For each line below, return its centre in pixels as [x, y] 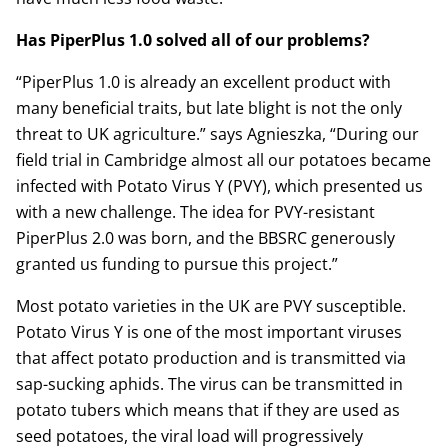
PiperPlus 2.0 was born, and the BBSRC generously [205, 238]
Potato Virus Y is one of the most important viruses [209, 332]
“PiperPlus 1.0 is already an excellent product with [203, 82]
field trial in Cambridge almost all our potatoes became [223, 160]
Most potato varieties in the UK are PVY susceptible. [211, 306]
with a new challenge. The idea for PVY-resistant [195, 212]
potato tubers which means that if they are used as [208, 410]
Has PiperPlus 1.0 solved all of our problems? [193, 40]
